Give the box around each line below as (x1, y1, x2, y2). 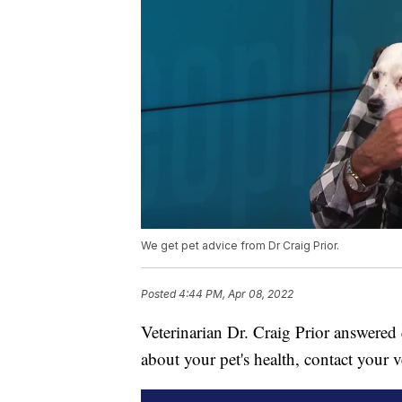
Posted (141, 287, 179, 301)
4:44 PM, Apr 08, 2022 (179, 287, 293, 301)
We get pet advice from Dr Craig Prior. (141, 239, 339, 253)
